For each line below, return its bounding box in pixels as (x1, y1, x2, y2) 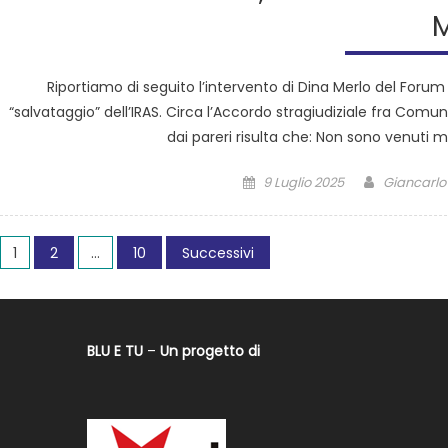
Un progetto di (160, 341, 261, 362)
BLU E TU (87, 341, 144, 362)
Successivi (182, 243, 254, 264)
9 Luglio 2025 (263, 173, 345, 193)
